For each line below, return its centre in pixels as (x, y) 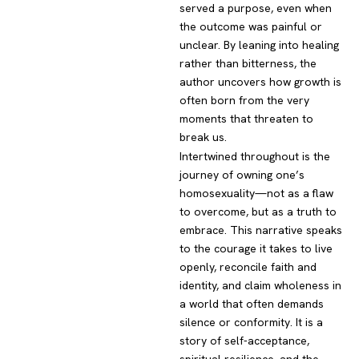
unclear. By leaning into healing (259, 45)
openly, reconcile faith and (248, 267)
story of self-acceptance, (244, 341)
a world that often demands (252, 304)
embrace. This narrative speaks (261, 230)
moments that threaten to (246, 119)
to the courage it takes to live (256, 249)
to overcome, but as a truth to (258, 212)
